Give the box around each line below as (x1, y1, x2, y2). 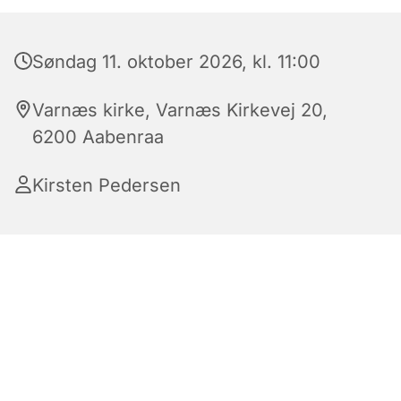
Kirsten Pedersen (32, 175, 181, 196)
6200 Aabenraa (32, 126, 164, 148)
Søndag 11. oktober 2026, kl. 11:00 (32, 51, 320, 73)
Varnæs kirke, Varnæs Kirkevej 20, (32, 99, 328, 121)
